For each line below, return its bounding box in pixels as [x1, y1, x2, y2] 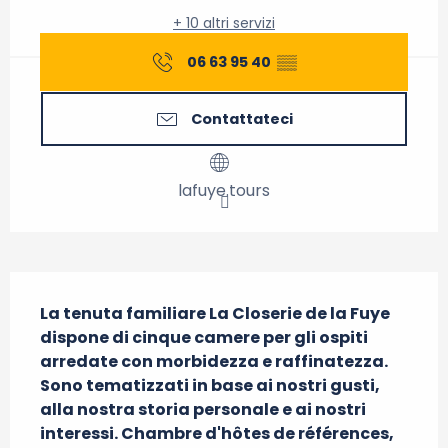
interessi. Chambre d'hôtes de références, [40, 422, 394, 445]
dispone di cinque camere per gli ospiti [40, 326, 368, 349]
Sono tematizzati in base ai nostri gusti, [40, 374, 380, 397]
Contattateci [191, 109, 293, 129]
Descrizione [10, 272, 126, 300]
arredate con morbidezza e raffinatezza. [40, 350, 388, 373]
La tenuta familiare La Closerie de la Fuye [40, 302, 390, 325]
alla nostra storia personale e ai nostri [40, 398, 366, 421]
